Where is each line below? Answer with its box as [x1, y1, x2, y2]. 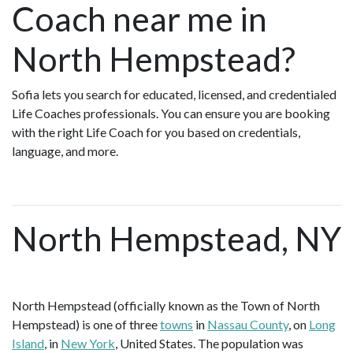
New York [61, 335, 115, 351]
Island [12, 335, 44, 351]
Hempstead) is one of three [12, 316, 160, 332]
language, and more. [12, 143, 118, 158]
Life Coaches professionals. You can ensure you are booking [12, 105, 330, 121]
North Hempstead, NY [12, 217, 341, 258]
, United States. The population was [115, 335, 303, 351]
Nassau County [207, 316, 288, 332]
